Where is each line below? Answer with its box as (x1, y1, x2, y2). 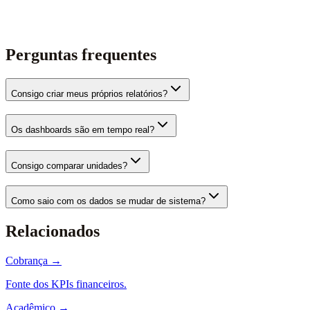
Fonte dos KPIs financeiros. (6, 278, 127, 291)
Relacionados (6, 222, 100, 241)
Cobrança (6, 255, 48, 267)
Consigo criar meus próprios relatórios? (11, 89, 167, 100)
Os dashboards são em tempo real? (11, 124, 154, 135)
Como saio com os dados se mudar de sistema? (11, 196, 206, 207)
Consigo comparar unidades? (11, 160, 127, 171)
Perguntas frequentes (6, 46, 156, 64)
